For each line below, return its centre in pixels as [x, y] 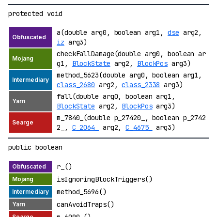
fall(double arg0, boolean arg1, [116, 96]
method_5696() [82, 192]
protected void [35, 13]
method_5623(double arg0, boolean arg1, [130, 75]
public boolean [35, 147]
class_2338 [141, 85]
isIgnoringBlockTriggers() [105, 179]
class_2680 [76, 85]
